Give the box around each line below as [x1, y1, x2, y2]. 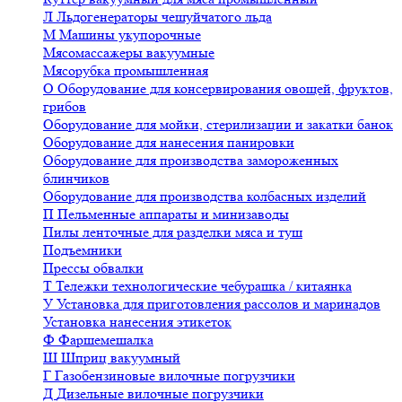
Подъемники [43, 241, 122, 258]
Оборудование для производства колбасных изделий [43, 188, 366, 205]
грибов [43, 98, 86, 115]
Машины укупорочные [59, 26, 201, 43]
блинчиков [43, 170, 109, 187]
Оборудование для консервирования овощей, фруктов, [57, 80, 393, 97]
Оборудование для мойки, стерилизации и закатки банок [43, 116, 393, 133]
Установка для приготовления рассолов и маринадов [57, 295, 380, 312]
